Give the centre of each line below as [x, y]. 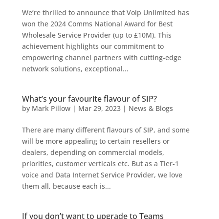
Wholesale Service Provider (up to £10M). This [97, 35]
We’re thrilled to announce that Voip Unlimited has [105, 13]
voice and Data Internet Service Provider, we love [102, 175]
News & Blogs [151, 109]
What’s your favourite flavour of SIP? [89, 99]
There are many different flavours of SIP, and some [106, 130]
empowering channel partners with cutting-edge [101, 58]
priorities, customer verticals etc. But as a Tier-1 [100, 164]
